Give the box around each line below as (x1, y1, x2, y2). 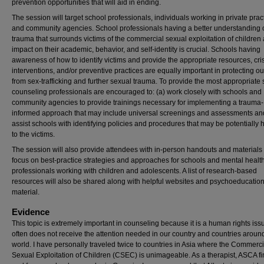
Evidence (12, 207, 49, 217)
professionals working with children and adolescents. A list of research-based (12, 167, 257, 175)
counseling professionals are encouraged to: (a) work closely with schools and (12, 88, 262, 96)
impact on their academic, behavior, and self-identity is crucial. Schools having (12, 45, 260, 54)
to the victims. (12, 130, 55, 138)
